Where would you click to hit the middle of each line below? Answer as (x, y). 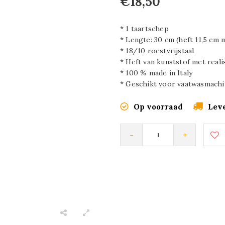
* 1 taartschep (144, 29)
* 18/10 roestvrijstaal (157, 51)
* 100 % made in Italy (156, 73)
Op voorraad (158, 106)
